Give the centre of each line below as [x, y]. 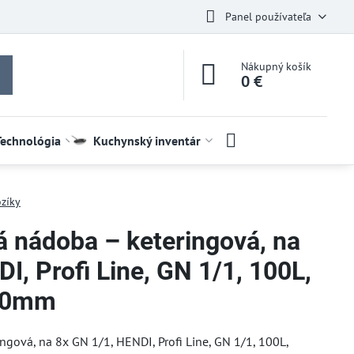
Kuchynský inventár [147, 141]
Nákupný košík [277, 66]
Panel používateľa [268, 16]
